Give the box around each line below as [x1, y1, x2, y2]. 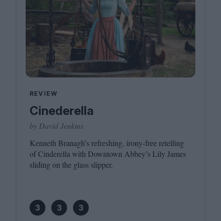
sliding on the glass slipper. [30, 159, 113, 170]
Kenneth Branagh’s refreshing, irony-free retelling [30, 138, 184, 148]
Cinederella [30, 104, 94, 118]
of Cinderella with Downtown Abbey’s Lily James [30, 148, 186, 159]
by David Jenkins [30, 120, 83, 131]
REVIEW [30, 90, 58, 98]
